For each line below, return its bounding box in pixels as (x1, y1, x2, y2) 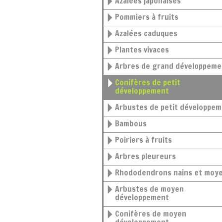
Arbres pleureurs (119, 151, 176, 162)
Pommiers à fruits (119, 11, 178, 22)
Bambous (119, 118, 147, 129)
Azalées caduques (119, 28, 177, 39)
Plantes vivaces (119, 44, 169, 55)
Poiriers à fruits (119, 134, 172, 145)
